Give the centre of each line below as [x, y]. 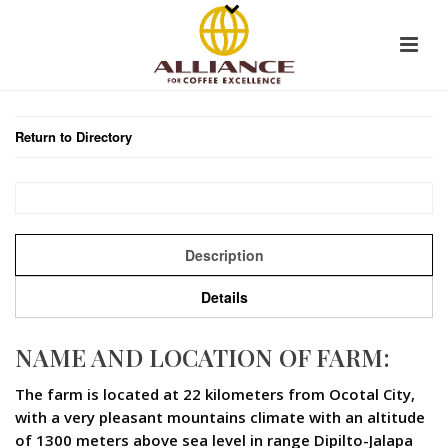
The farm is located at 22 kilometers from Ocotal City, [215, 394]
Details [224, 297]
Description [224, 255]
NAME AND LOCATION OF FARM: [202, 357]
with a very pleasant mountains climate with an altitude [220, 417]
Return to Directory [73, 136]
